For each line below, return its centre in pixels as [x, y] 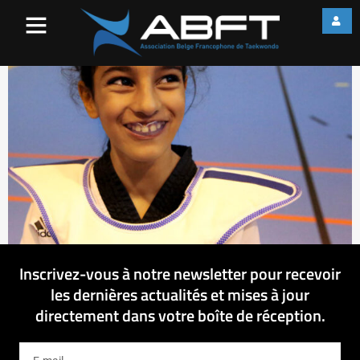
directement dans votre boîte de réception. [180, 315]
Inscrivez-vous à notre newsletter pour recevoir [180, 273]
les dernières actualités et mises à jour [180, 294]
